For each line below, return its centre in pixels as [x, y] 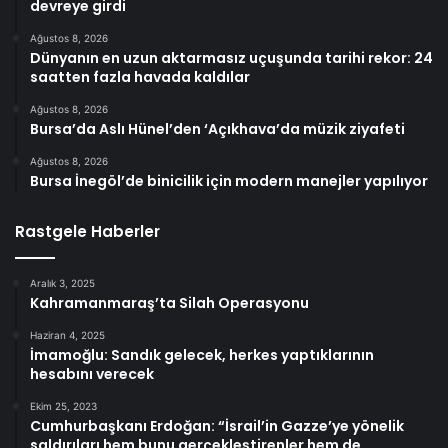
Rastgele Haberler [87, 231]
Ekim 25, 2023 [63, 405]
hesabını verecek [92, 373]
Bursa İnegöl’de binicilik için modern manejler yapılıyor [229, 180]
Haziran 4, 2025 [67, 334]
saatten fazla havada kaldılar [140, 76]
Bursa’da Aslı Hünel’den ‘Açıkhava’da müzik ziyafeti [217, 128]
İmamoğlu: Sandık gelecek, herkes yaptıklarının [202, 354]
